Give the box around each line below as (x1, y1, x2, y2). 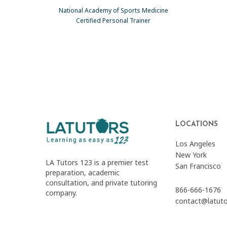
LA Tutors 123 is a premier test (46, 158, 148, 168)
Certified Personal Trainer (76, 16, 151, 25)
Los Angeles (175, 139, 216, 149)
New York (175, 150, 207, 160)
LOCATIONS (175, 121, 218, 129)
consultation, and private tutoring (46, 178, 157, 188)
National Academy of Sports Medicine (58, 6, 168, 15)
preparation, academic (46, 168, 120, 178)
